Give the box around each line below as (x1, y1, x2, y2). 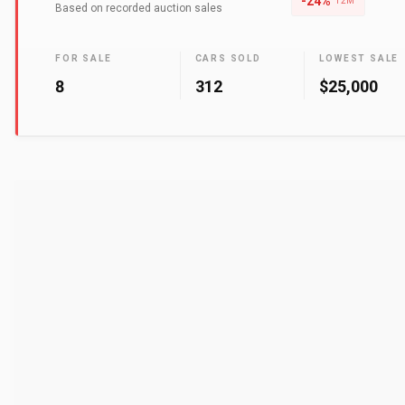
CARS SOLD (194, 53, 261, 63)
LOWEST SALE (319, 53, 400, 63)
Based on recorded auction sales (55, 2, 222, 14)
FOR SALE (55, 53, 112, 63)
